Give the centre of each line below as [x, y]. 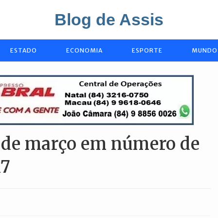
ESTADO [24, 50]
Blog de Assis [109, 19]
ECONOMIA [84, 50]
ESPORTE [147, 50]
